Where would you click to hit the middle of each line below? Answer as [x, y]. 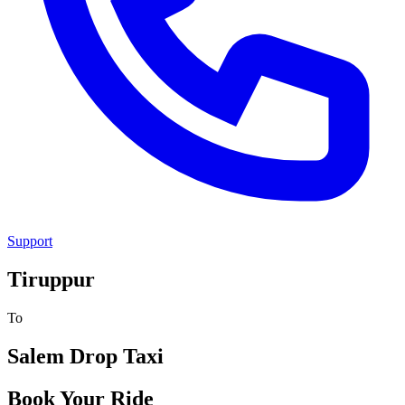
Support [30, 241]
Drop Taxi [114, 356]
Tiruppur [51, 279]
